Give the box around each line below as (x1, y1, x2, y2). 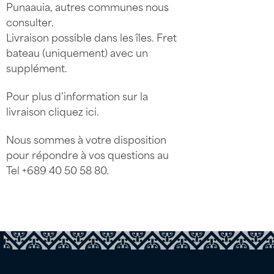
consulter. (6, 13, 54, 30)
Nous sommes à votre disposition (6, 130, 166, 147)
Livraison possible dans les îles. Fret (6, 29, 177, 45)
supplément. (6, 59, 67, 76)
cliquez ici (48, 102, 97, 119)
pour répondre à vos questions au (6, 146, 169, 162)
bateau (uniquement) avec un (6, 44, 148, 61)
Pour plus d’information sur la (6, 87, 148, 103)
